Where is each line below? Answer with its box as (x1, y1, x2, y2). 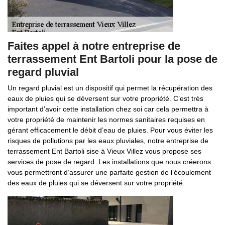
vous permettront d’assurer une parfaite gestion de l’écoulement (8, 168, 211, 176)
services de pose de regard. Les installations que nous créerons (8, 158, 211, 166)
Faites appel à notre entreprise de (8, 40, 180, 52)
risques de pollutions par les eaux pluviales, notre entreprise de (8, 137, 208, 145)
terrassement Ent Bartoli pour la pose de (8, 53, 217, 65)
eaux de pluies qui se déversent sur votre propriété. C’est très (8, 94, 203, 102)
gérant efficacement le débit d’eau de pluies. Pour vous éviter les (8, 126, 213, 134)
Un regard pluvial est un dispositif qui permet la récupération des (8, 84, 212, 92)
